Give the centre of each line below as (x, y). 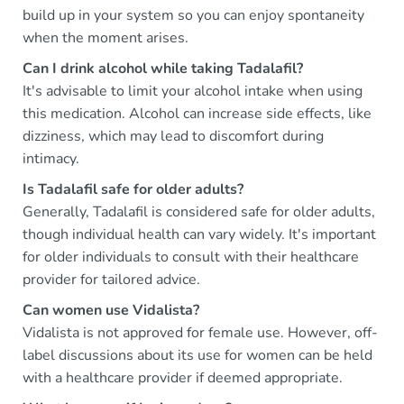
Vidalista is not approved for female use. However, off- (200, 332)
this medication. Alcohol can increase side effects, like (197, 113)
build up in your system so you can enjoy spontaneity (193, 15)
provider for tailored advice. (111, 279)
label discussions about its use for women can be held (197, 355)
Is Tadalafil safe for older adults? (133, 189)
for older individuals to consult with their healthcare (191, 257)
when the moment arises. (106, 37)
